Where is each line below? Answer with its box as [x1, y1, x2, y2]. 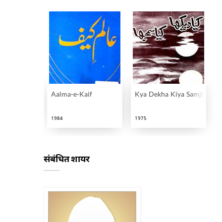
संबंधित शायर [44, 153, 90, 164]
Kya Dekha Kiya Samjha [134, 90, 209, 100]
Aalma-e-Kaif [51, 90, 92, 100]
